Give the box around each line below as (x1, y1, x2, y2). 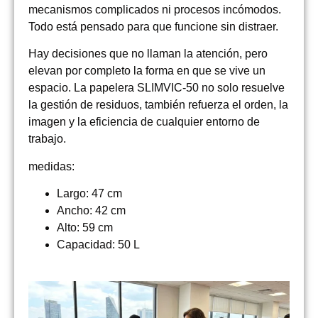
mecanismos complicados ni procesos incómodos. (28, 4, 281, 16)
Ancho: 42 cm (57, 204, 126, 217)
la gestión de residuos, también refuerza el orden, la (28, 99, 288, 111)
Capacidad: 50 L (57, 238, 140, 251)
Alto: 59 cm (57, 221, 113, 234)
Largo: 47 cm (57, 187, 122, 200)
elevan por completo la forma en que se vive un (28, 65, 265, 77)
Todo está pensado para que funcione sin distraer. (28, 21, 278, 33)
